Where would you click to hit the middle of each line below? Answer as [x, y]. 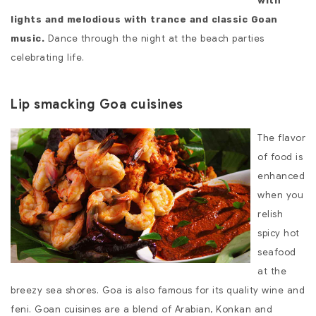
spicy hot [279, 233]
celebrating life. [48, 57]
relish [270, 214]
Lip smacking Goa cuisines [97, 104]
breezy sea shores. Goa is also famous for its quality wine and [158, 290]
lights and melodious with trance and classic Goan [144, 19]
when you [280, 195]
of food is [280, 157]
